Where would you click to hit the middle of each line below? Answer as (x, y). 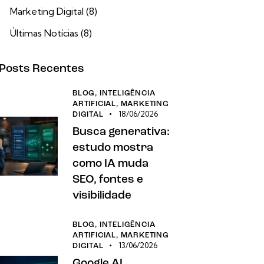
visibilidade (102, 196)
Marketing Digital (47, 11)
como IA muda (111, 164)
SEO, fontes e (108, 180)
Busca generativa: (121, 133)
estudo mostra (113, 148)
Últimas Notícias (44, 33)
